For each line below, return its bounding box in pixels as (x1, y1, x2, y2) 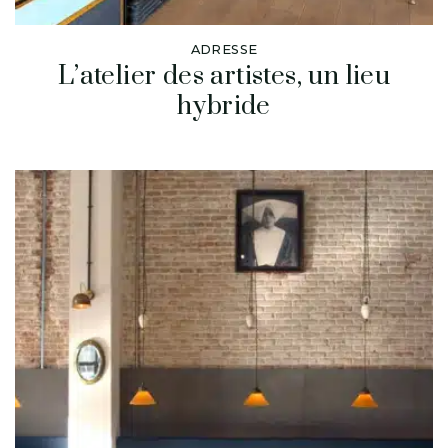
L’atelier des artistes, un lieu (57, 59, 391, 93)
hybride (177, 89, 271, 123)
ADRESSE (190, 41, 258, 57)
